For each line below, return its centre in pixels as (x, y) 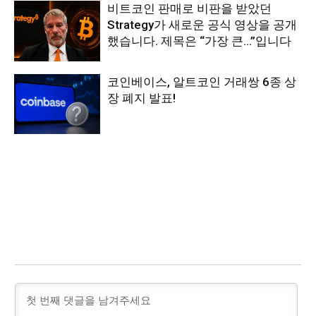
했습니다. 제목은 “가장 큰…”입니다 (200, 41)
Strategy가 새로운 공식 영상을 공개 (202, 24)
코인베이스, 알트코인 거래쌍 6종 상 (202, 81)
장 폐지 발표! (142, 98)
